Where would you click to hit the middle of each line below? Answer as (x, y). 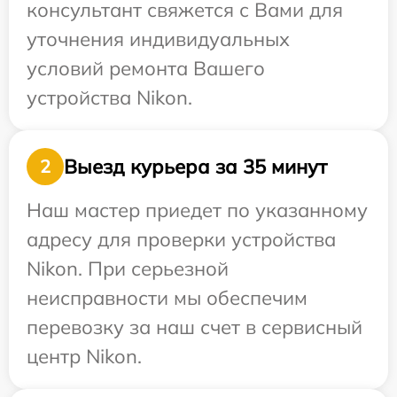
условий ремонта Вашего (146, 68)
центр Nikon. (84, 356)
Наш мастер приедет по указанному (197, 210)
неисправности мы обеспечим (167, 298)
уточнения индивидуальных (158, 39)
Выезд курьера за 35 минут (195, 166)
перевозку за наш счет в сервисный (195, 327)
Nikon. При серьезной (128, 269)
